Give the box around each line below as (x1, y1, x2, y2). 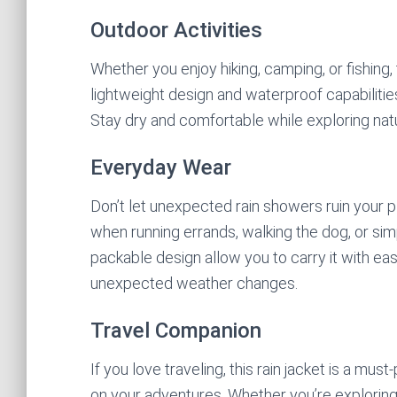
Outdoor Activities (90, 17, 262, 43)
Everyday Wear (90, 154, 231, 180)
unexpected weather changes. (90, 273, 298, 292)
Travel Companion (90, 317, 261, 343)
